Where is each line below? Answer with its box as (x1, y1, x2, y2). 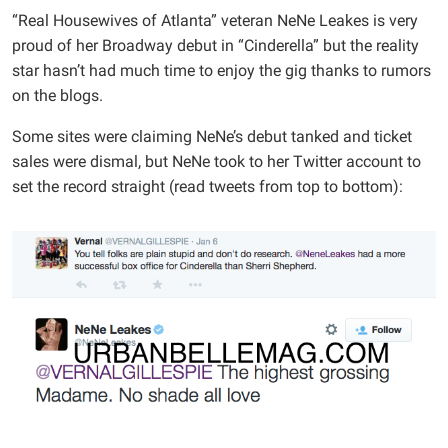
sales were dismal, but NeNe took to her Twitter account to (12, 151, 421, 171)
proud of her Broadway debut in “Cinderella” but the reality (12, 35, 419, 55)
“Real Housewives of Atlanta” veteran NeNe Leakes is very (12, 10, 418, 30)
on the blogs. (12, 85, 103, 105)
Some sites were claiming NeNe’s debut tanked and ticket (12, 126, 412, 146)
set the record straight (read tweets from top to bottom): (12, 176, 403, 196)
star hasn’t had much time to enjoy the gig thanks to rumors (12, 60, 431, 80)
